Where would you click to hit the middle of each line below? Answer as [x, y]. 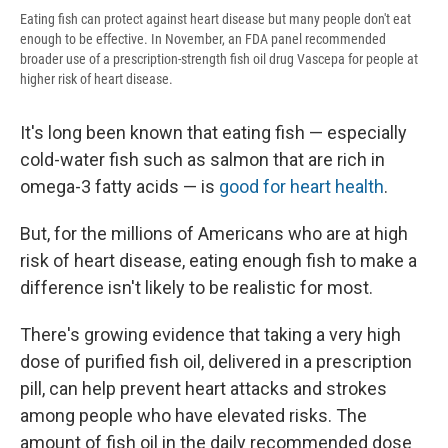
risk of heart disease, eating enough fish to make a [218, 261]
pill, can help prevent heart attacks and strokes [203, 389]
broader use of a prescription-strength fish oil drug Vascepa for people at [219, 59]
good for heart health [301, 187]
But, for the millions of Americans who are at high [214, 234]
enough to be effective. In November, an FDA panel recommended [203, 39]
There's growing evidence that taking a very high [210, 335]
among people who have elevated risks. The [193, 416]
